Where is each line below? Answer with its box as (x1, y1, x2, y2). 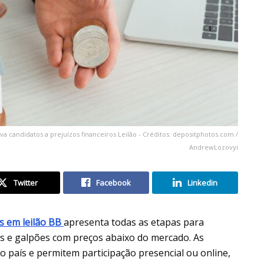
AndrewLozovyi (189, 142, 238, 151)
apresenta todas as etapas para (64, 215, 204, 229)
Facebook (96, 177, 131, 188)
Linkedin (187, 177, 217, 188)
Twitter (13, 177, 38, 188)
